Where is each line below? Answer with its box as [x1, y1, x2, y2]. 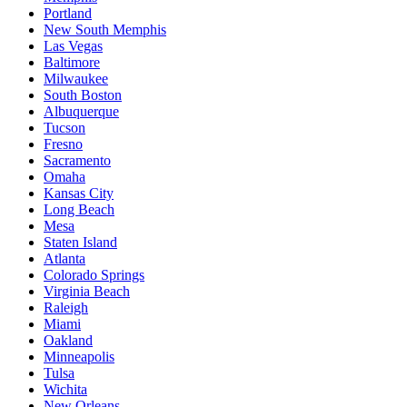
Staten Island [44, 234, 117, 251]
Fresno [44, 136, 83, 153]
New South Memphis [44, 22, 166, 38]
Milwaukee [44, 71, 108, 87]
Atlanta [44, 251, 85, 267]
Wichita [44, 382, 87, 398]
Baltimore [44, 55, 100, 71]
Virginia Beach [44, 283, 130, 300]
